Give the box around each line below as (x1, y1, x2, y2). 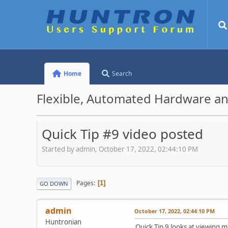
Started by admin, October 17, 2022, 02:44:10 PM (42, 144, 198, 154)
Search (112, 69, 132, 78)
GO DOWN (40, 179, 68, 187)
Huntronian (45, 217, 81, 226)
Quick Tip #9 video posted (42, 125, 203, 143)
